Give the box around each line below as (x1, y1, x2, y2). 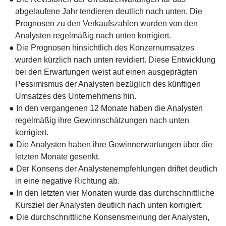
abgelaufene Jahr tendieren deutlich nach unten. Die (15, 7, 202, 16)
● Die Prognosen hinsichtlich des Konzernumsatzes (9, 43, 194, 52)
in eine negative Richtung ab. (15, 176, 120, 185)
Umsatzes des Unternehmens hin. (15, 91, 136, 100)
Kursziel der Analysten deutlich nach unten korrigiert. (15, 200, 203, 209)
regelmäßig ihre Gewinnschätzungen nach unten (15, 116, 189, 125)
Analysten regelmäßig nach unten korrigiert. (15, 31, 171, 40)
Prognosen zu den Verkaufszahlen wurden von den (15, 19, 198, 28)
